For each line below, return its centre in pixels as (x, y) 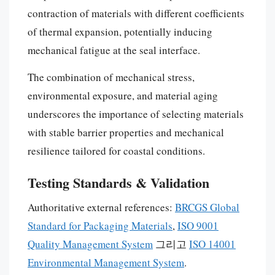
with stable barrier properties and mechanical (126, 132)
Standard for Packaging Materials (100, 225)
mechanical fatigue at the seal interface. (114, 50)
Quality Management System (90, 244)
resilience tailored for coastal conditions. (116, 150)
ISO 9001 (198, 225)
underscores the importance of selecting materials (136, 114)
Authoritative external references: (101, 207)
